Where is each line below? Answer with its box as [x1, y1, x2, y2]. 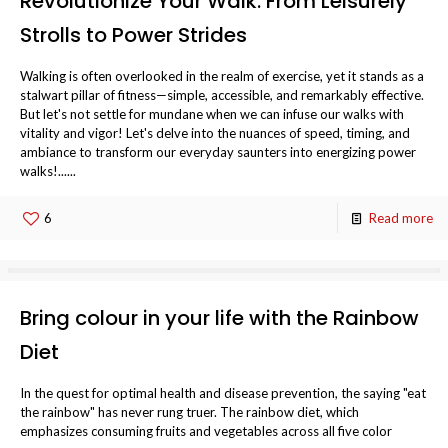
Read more [369, 210, 433, 226]
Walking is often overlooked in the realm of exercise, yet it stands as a [20, 68, 424, 84]
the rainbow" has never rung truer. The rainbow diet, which [20, 404, 359, 420]
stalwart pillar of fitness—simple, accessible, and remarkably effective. [20, 87, 424, 103]
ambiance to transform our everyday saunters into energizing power [20, 144, 416, 160]
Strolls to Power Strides [20, 21, 247, 49]
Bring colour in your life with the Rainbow [20, 304, 419, 332]
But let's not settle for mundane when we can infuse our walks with [20, 106, 404, 122]
